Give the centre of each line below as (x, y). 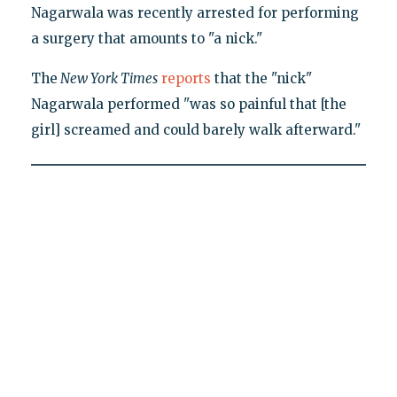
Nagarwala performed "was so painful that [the (188, 105)
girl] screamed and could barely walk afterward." (195, 130)
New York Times (107, 79)
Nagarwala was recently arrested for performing (195, 13)
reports (186, 79)
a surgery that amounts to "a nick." (146, 39)
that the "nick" (261, 79)
